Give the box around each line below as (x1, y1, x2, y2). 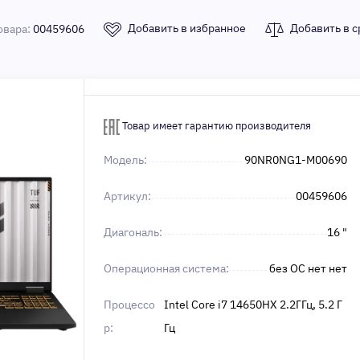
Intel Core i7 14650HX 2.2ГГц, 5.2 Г (164, 297, 343, 312)
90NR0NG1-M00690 (244, 153, 347, 167)
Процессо (104, 297, 155, 312)
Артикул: (104, 189, 151, 203)
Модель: (104, 153, 147, 167)
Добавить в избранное (128, 21, 246, 36)
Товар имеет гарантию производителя (120, 119, 311, 133)
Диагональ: (104, 225, 162, 239)
